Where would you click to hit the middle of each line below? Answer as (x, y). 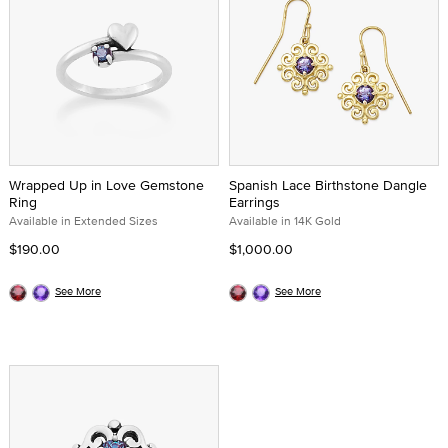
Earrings (254, 202)
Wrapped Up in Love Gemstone (106, 185)
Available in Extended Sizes (83, 220)
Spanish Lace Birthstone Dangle (328, 185)
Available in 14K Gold (285, 220)
